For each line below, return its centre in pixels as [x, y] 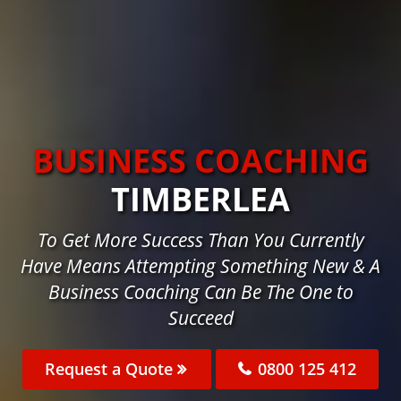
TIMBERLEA [200, 200]
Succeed [200, 318]
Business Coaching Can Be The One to [200, 292]
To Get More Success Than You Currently [200, 240]
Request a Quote [111, 369]
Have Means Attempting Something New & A [200, 266]
